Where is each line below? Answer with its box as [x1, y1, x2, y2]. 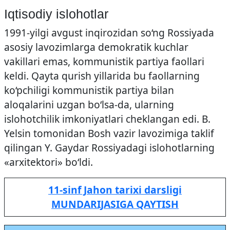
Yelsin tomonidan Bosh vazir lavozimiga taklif [4, 126, 214, 140]
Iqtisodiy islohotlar [4, 7, 108, 21]
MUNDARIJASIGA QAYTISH [51, 197, 179, 211]
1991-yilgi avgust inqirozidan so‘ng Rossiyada [4, 26, 214, 40]
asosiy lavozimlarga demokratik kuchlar [4, 40, 188, 54]
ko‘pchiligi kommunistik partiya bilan [4, 83, 174, 97]
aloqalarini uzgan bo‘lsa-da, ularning [4, 98, 174, 111]
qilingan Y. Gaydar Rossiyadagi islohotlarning [4, 141, 215, 155]
